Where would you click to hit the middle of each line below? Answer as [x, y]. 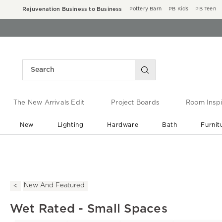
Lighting [70, 125]
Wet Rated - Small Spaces [89, 209]
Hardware [123, 125]
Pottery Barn [145, 9]
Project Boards [135, 103]
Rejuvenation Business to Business [72, 9]
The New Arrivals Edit [49, 103]
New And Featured [54, 186]
